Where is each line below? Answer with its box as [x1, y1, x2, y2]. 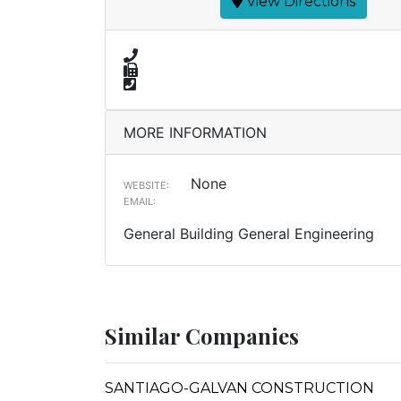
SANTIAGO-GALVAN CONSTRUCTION [105, 380, 374, 397]
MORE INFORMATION [124, 124, 267, 141]
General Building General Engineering [124, 225, 374, 243]
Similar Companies [105, 321, 299, 350]
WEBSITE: [124, 179, 169, 192]
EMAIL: [124, 195, 156, 208]
